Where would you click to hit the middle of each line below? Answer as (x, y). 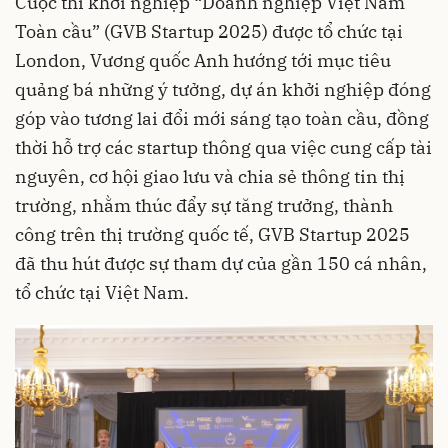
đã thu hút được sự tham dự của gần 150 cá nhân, (221, 263)
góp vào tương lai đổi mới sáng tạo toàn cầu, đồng (222, 118)
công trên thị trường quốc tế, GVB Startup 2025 (212, 234)
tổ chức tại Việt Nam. (102, 292)
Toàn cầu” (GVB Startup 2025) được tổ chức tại (209, 31)
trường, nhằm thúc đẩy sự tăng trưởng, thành (204, 205)
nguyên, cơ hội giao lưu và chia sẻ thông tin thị (210, 176)
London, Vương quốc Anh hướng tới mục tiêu (203, 60)
